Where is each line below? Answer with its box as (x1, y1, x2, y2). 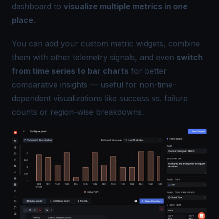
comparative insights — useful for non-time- (12, 79, 176, 89)
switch (176, 52, 203, 62)
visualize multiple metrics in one (64, 1, 188, 11)
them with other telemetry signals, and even (12, 52, 176, 62)
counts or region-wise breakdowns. (12, 107, 144, 117)
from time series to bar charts (12, 66, 129, 76)
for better (129, 66, 167, 76)
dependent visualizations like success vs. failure (12, 93, 188, 103)
